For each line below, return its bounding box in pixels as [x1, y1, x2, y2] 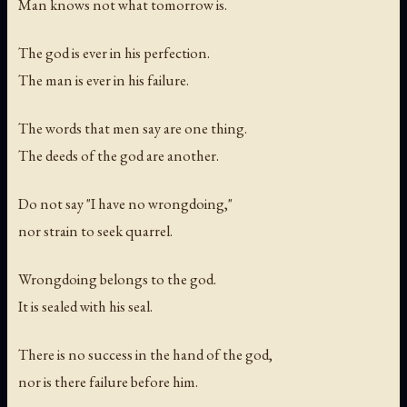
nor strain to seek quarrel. [18, 220, 173, 241]
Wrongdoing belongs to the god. [18, 268, 216, 289]
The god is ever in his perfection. [18, 42, 210, 63]
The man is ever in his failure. [18, 69, 189, 90]
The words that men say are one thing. [18, 117, 247, 138]
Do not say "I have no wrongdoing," [18, 193, 233, 213]
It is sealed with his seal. [18, 295, 153, 316]
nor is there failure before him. [18, 372, 198, 392]
